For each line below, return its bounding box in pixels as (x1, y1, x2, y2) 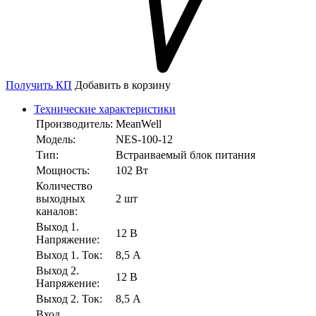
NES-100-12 (116, 133, 173, 146)
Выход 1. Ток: (36, 249, 102, 262)
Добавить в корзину (75, 79, 171, 92)
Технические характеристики (34, 103, 176, 116)
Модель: (36, 133, 75, 146)
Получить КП (6, 79, 72, 92)
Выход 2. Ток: (36, 293, 102, 305)
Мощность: (36, 164, 90, 177)
